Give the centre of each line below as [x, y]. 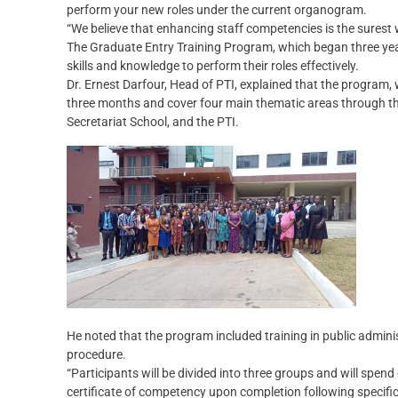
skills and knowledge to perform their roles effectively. [213, 66]
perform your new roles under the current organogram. [217, 10]
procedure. [96, 355]
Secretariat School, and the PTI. [153, 122]
